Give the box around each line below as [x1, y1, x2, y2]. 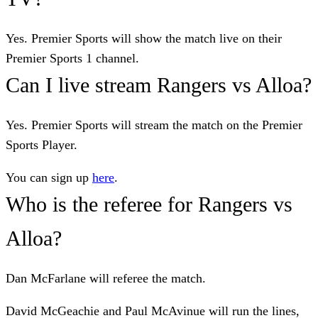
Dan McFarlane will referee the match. [6, 270, 206, 285]
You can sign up [6, 170, 92, 185]
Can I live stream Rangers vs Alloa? [6, 72, 312, 97]
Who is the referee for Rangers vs [6, 192, 292, 216]
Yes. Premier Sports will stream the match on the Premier [6, 117, 302, 132]
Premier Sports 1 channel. [6, 50, 143, 65]
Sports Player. [6, 137, 81, 152]
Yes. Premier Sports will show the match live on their [6, 31, 282, 45]
